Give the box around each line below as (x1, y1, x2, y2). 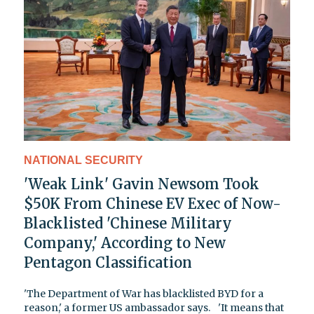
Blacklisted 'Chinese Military (24, 214, 232, 232)
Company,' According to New (24, 233, 226, 252)
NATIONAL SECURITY (24, 153, 143, 166)
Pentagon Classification (24, 253, 192, 271)
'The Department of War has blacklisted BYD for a (24, 287, 264, 300)
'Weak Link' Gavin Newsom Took (24, 175, 259, 193)
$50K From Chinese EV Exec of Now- (24, 194, 281, 212)
